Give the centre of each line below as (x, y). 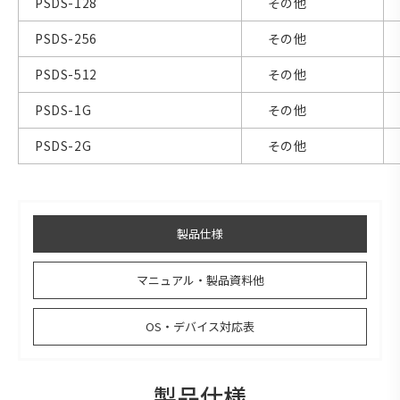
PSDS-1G (63, 110)
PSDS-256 (66, 39)
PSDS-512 (66, 75)
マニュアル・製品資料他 (200, 280)
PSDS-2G (63, 146)
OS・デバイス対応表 (200, 327)
